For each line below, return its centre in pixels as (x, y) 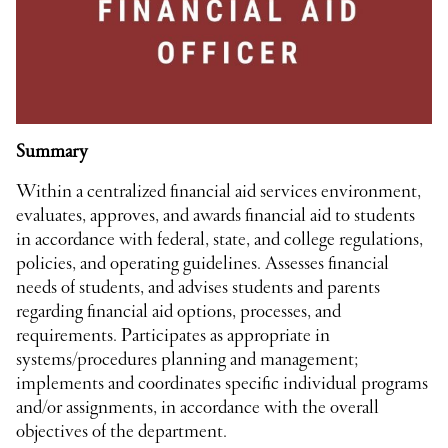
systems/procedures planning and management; (187, 360)
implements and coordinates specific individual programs (222, 384)
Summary (52, 152)
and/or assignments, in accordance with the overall (197, 408)
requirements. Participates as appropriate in (173, 336)
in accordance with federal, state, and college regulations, (219, 240)
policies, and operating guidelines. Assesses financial (202, 264)
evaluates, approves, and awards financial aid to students (215, 216)
